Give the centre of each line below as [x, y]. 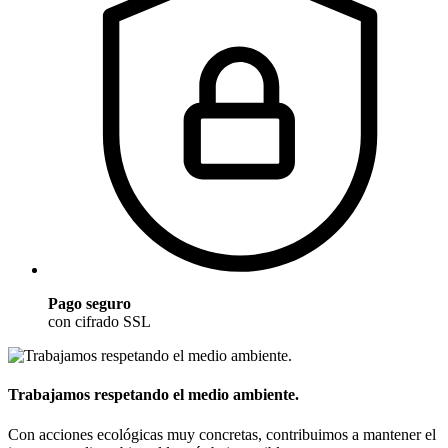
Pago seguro [89, 304]
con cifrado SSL [99, 322]
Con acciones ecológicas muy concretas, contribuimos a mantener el [222, 434]
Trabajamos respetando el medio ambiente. [153, 395]
